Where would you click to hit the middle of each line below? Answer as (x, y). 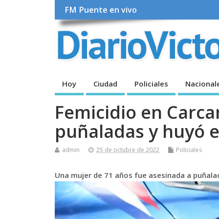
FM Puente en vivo (101, 10)
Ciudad (105, 83)
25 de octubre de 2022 (128, 150)
